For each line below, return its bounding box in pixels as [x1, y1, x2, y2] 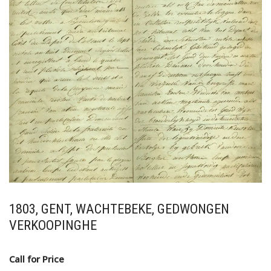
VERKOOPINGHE [9, 217, 97, 233]
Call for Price [9, 253, 64, 266]
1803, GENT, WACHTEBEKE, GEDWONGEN [9, 201, 229, 217]
